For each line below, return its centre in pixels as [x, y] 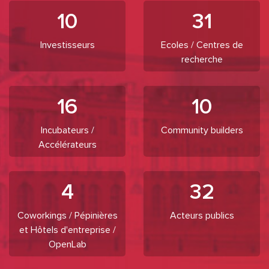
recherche [202, 59]
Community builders [202, 130]
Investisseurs [67, 45]
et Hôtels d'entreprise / [67, 230]
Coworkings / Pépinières [67, 216]
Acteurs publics [202, 216]
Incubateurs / [67, 130]
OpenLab [67, 244]
